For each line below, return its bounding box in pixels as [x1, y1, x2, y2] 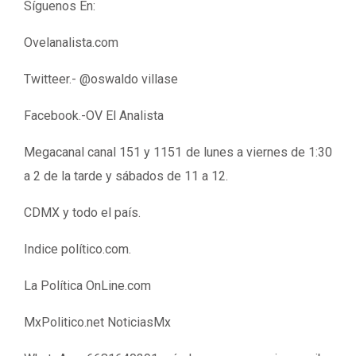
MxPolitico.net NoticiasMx [24, 315, 171, 330]
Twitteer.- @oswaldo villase [24, 72, 178, 87]
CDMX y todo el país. [24, 205, 141, 220]
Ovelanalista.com [24, 35, 118, 50]
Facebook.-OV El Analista [24, 108, 164, 123]
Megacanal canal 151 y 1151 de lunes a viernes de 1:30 [24, 145, 332, 160]
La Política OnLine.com [24, 278, 151, 293]
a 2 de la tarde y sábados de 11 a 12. [24, 168, 228, 184]
